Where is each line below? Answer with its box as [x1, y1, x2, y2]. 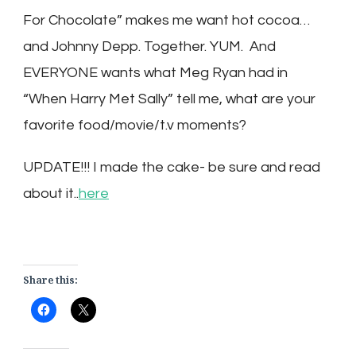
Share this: [23, 273, 78, 287]
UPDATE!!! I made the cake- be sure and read [23, 159, 320, 175]
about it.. [23, 185, 79, 201]
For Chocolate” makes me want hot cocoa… [23, 12, 310, 28]
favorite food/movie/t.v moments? [23, 117, 246, 133]
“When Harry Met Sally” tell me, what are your [23, 91, 315, 106]
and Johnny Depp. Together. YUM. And [23, 38, 276, 54]
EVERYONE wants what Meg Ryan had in [23, 64, 288, 80]
